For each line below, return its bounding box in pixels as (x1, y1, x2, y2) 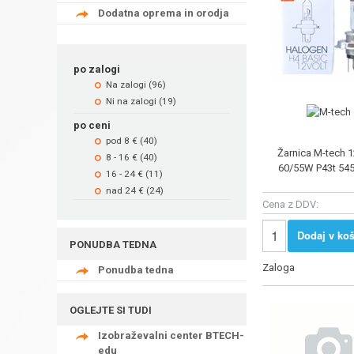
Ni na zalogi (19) (106, 95, 176, 107)
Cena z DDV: (262, 198, 318, 211)
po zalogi (73, 62, 120, 75)
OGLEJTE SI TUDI (70, 303, 152, 316)
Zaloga (262, 262, 295, 274)
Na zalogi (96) (106, 78, 166, 90)
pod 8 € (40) (106, 134, 157, 146)
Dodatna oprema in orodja (98, 6, 229, 19)
